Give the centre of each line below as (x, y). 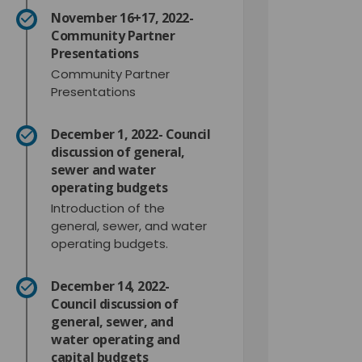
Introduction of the (108, 208)
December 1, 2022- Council (131, 134)
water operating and (116, 339)
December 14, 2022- (110, 286)
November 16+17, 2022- (122, 17)
